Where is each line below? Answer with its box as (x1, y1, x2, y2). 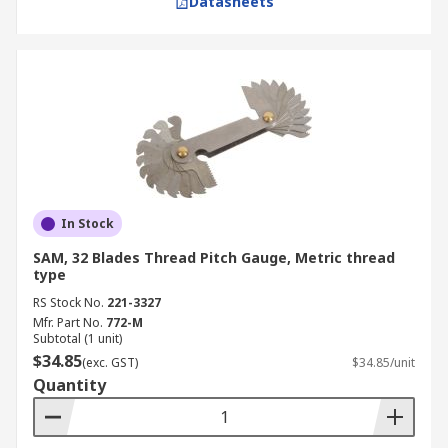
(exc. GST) (82, 354, 138, 371)
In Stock (61, 215, 114, 232)
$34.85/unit (352, 354, 415, 371)
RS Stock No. (33, 294, 104, 311)
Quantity (33, 374, 106, 396)
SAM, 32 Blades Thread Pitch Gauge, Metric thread (33, 248, 395, 267)
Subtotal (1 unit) (33, 330, 122, 347)
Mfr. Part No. (33, 314, 103, 331)
